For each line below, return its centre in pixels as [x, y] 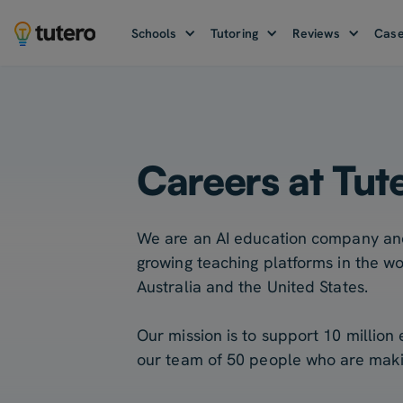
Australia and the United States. [252, 287]
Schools [154, 33]
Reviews [316, 33]
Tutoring [234, 33]
